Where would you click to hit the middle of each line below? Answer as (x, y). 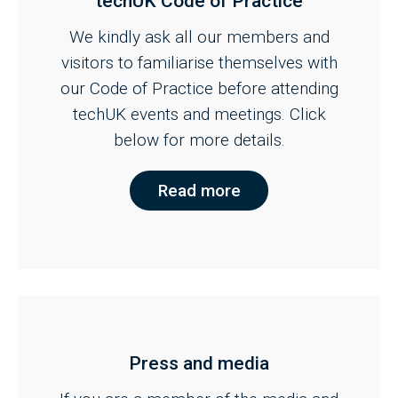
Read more (199, 191)
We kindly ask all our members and (199, 37)
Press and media (199, 364)
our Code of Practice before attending (199, 89)
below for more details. (199, 140)
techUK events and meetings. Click (199, 115)
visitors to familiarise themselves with (199, 63)
